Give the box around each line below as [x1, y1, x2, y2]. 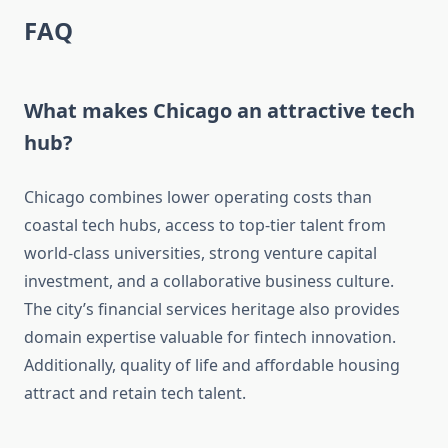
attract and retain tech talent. [24, 382, 246, 405]
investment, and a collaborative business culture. [24, 270, 394, 293]
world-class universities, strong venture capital [24, 242, 377, 265]
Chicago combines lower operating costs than [24, 186, 372, 209]
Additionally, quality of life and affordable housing [24, 354, 400, 377]
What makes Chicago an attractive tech [24, 97, 415, 125]
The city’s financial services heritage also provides [24, 298, 400, 321]
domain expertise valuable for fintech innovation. [24, 326, 396, 349]
